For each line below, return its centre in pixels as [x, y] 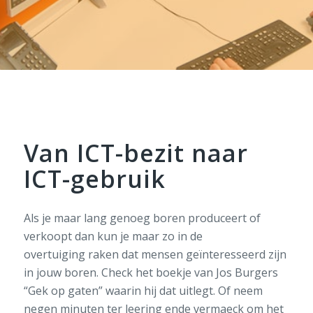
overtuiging [56, 254]
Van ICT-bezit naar [136, 153]
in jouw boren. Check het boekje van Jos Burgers [151, 272]
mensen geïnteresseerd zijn [213, 254]
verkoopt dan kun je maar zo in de [113, 236]
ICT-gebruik [94, 179]
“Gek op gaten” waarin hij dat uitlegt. [121, 290]
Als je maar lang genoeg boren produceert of [142, 218]
